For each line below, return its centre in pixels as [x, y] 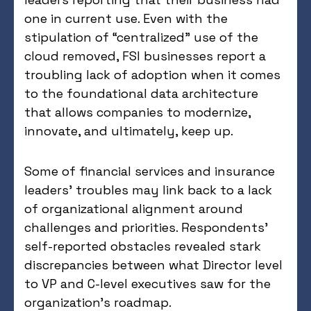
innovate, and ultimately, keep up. [129, 131]
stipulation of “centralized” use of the [141, 37]
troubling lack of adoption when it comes [152, 74]
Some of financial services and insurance [150, 171]
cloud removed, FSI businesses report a [145, 56]
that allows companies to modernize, [137, 112]
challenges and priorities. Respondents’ [146, 227]
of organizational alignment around [134, 208]
